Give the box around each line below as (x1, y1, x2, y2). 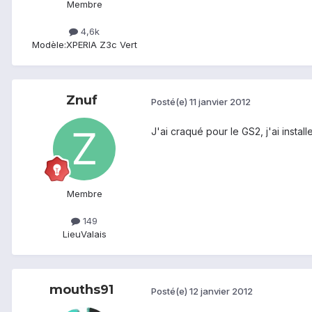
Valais (80, 228, 107, 240)
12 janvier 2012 (189, 285, 253, 297)
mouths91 (49, 282, 114, 298)
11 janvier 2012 (189, 95, 251, 107)
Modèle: (31, 39, 66, 51)
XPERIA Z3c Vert (65, 39, 137, 51)
